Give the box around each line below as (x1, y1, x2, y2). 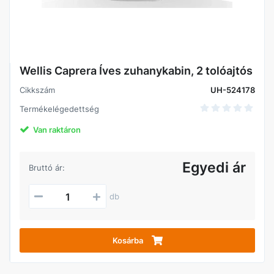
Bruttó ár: (29, 163, 65, 172)
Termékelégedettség (20, 104, 99, 114)
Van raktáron (33, 125, 81, 135)
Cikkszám (20, 85, 55, 95)
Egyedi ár (182, 159, 246, 176)
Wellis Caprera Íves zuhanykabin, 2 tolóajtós (20, 64, 253, 77)
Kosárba (112, 235, 143, 245)
